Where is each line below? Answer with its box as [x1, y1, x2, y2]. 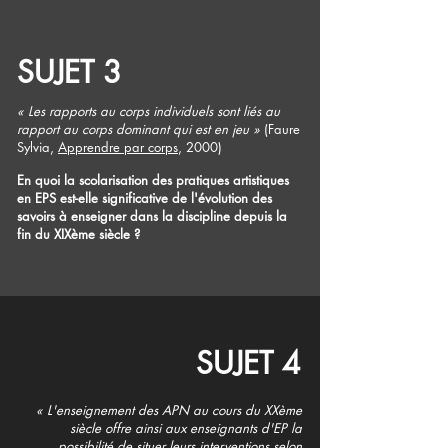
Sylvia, [17, 137, 58, 156]
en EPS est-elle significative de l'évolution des [17, 188, 272, 207]
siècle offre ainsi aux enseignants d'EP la [70, 418, 302, 437]
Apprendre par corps [58, 137, 178, 156]
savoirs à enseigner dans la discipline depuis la [17, 206, 287, 225]
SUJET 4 [196, 342, 300, 383]
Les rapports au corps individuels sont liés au [28, 101, 280, 120]
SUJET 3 [17, 51, 121, 92]
